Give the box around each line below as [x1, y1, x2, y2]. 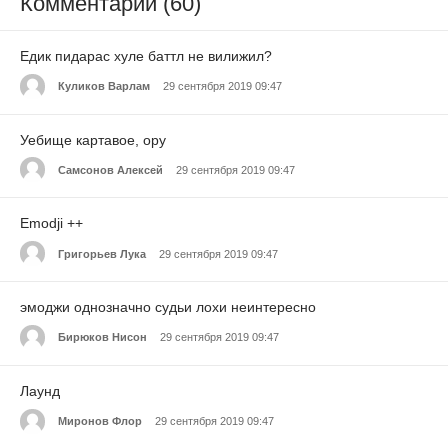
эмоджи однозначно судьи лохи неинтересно [20, 299, 316, 316]
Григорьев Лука [58, 247, 146, 260]
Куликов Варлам [58, 80, 150, 93]
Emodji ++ [20, 215, 83, 232]
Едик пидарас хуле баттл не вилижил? [20, 47, 272, 64]
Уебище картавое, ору [20, 131, 166, 148]
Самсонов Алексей [58, 163, 163, 176]
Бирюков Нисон [58, 331, 147, 344]
